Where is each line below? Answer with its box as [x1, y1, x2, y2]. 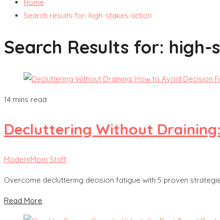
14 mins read [4, 95, 47, 105]
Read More [4, 196, 42, 205]
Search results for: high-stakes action [24, 11, 152, 20]
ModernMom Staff [4, 155, 66, 164]
